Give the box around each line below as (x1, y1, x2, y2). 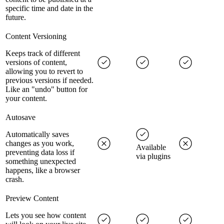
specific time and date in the (5, 4, 93, 13)
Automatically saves (5, 130, 69, 139)
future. (5, 13, 26, 22)
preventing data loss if (5, 148, 74, 157)
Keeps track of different (5, 49, 80, 58)
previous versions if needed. (5, 76, 93, 85)
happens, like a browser (5, 166, 80, 175)
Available (136, 143, 166, 152)
